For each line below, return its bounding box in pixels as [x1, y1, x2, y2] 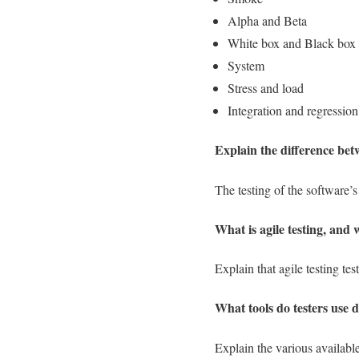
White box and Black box [228, 34, 356, 52]
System [228, 57, 264, 75]
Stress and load [228, 79, 304, 97]
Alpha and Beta [228, 12, 307, 30]
